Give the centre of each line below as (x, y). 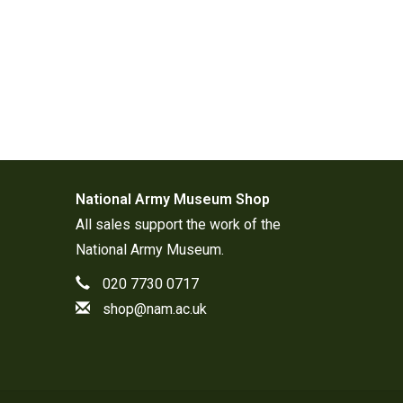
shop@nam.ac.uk (154, 309)
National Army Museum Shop (172, 200)
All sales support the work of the (178, 225)
